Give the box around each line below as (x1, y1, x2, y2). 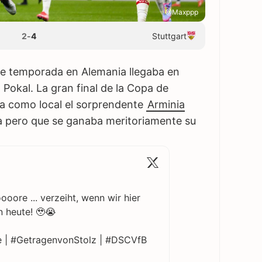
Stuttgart (152, 30, 187, 41)
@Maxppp (166, 8, 198, 17)
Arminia (147, 98, 185, 111)
